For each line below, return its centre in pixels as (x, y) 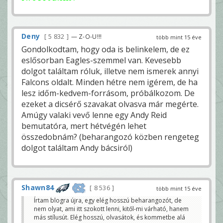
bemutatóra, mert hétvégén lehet (84, 126)
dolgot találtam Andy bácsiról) (77, 148)
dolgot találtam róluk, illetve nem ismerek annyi (110, 71)
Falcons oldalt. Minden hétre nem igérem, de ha (110, 82)
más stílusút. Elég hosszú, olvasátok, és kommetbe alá (110, 218)
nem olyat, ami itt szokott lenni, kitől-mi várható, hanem (111, 209)
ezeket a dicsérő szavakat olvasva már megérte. (110, 104)
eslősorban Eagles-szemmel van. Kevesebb (101, 60)
